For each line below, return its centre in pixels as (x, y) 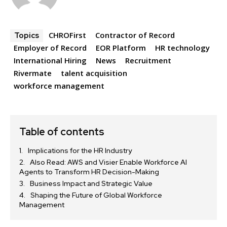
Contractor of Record (135, 35)
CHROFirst (67, 35)
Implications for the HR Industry (80, 150)
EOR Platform (121, 47)
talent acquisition (94, 73)
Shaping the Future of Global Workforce (96, 195)
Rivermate (33, 73)
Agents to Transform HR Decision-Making (89, 172)
